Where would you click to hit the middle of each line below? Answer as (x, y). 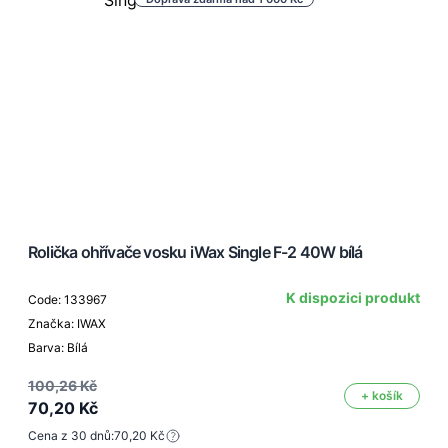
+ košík (382, 396)
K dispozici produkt (353, 298)
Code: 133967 (67, 300)
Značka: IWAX (67, 324)
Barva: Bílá (58, 348)
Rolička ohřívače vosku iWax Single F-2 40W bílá (195, 252)
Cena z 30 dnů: (71, 436)
